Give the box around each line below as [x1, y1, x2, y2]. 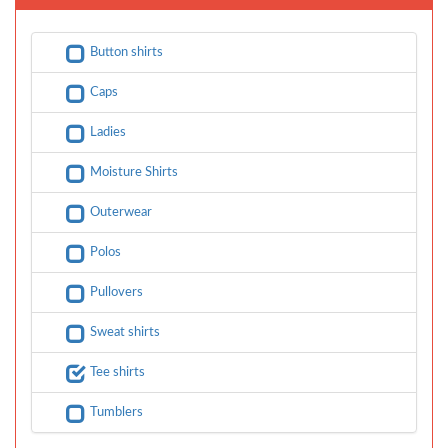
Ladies [90, 125, 126, 139]
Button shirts [90, 45, 163, 59]
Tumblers [90, 405, 143, 419]
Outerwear [90, 205, 152, 219]
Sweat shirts [90, 325, 160, 339]
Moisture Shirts [90, 165, 178, 179]
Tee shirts [90, 365, 145, 379]
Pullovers [90, 285, 143, 299]
